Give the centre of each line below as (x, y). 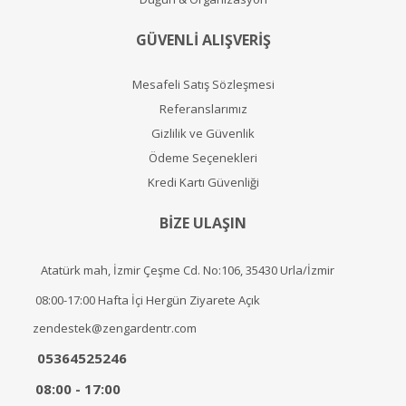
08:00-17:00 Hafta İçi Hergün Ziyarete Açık (148, 300)
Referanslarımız (203, 108)
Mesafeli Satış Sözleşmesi (203, 84)
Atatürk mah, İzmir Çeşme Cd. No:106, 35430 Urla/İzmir (188, 270)
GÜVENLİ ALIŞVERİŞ (203, 39)
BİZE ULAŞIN (203, 222)
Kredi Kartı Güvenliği (203, 182)
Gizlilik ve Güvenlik (203, 133)
